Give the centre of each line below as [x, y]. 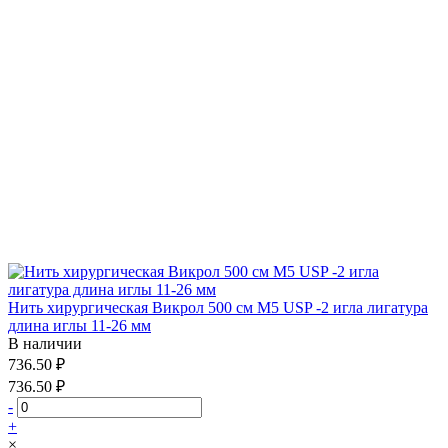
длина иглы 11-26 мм [79, 325]
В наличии [45, 343]
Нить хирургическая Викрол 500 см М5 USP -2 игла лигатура [218, 307]
